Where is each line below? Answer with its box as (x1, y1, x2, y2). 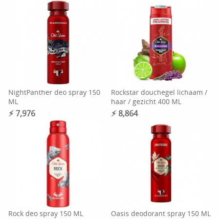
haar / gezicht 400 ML (110, 97, 181, 106)
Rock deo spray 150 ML (8, 209, 84, 218)
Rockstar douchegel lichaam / (110, 88, 207, 97)
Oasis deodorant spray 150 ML (110, 209, 211, 218)
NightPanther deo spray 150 (8, 88, 101, 97)
